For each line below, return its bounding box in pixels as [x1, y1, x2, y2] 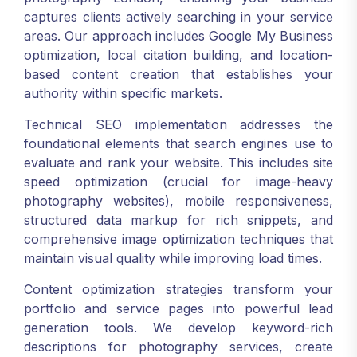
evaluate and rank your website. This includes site [24, 155, 333, 171]
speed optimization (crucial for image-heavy [24, 174, 333, 190]
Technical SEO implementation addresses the [24, 116, 333, 132]
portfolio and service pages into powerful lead [24, 300, 333, 316]
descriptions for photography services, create [24, 339, 333, 355]
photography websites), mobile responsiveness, [24, 193, 333, 209]
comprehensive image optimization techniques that [24, 231, 333, 247]
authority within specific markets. [24, 85, 222, 101]
